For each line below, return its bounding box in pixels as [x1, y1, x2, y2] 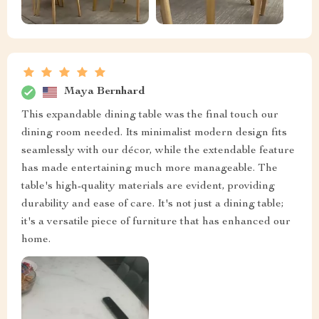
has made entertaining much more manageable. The [21, 162, 278, 174]
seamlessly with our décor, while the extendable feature [21, 145, 295, 157]
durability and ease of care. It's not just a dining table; [21, 198, 284, 210]
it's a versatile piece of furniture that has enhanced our [21, 216, 291, 228]
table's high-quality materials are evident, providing [21, 180, 275, 192]
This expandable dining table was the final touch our [21, 109, 278, 121]
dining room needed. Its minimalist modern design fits [21, 127, 287, 139]
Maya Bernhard [64, 86, 145, 98]
